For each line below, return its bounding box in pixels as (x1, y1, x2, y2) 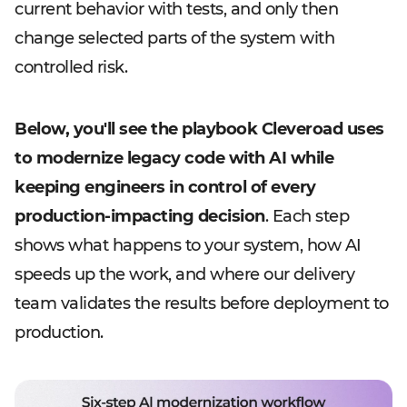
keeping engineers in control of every (15, 177, 316, 197)
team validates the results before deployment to (15, 293, 389, 313)
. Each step (264, 206, 349, 226)
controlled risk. (15, 57, 127, 77)
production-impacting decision (15, 206, 265, 226)
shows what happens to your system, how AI (15, 235, 362, 255)
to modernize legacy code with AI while (15, 148, 333, 168)
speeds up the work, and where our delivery (15, 264, 354, 284)
